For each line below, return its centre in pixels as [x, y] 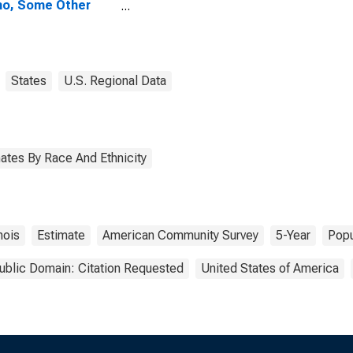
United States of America [270, 268]
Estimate [61, 235]
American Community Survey [180, 235]
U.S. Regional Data [115, 81]
